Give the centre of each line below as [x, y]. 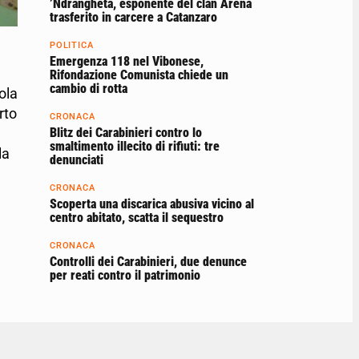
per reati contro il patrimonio [125, 275]
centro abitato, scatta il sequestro [137, 217]
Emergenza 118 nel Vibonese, [127, 61]
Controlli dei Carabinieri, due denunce [148, 261]
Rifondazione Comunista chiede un [139, 75]
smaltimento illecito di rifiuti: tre [135, 146]
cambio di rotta [89, 88]
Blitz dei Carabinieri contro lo [126, 132]
